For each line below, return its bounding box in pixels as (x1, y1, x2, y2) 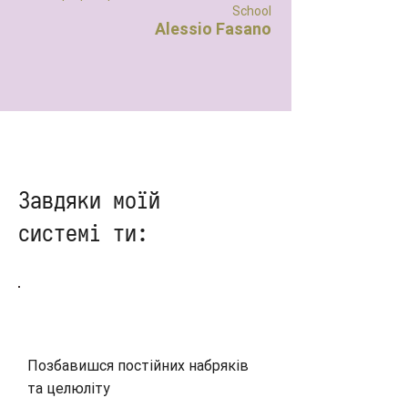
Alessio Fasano (155, 19, 271, 38)
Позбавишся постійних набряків (27, 357, 249, 374)
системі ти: (18, 219, 148, 248)
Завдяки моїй (18, 186, 160, 215)
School (232, 4, 271, 18)
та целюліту (27, 380, 110, 397)
